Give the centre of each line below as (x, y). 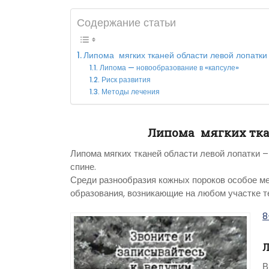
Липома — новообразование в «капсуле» (169, 68)
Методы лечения (130, 92)
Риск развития (126, 80)
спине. (83, 167)
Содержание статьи (126, 23)
